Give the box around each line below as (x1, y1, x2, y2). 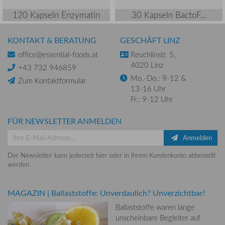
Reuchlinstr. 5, (131, 49, 177, 59)
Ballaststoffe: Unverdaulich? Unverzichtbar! (51, 187, 205, 199)
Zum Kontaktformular (18, 75, 86, 85)
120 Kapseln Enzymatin (13, 9, 100, 21)
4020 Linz (131, 59, 164, 70)
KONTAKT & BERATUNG (8, 34, 96, 46)
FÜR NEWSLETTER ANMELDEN (8, 115, 122, 127)
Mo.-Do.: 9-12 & (131, 72, 188, 83)
